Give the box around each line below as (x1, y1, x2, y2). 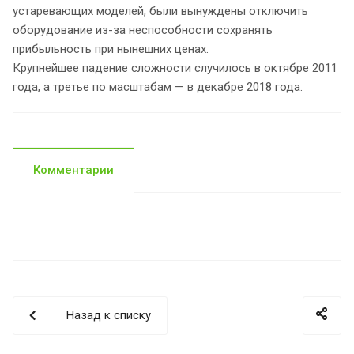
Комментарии (33, 162, 114, 177)
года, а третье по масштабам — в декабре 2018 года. (13, 79, 303, 94)
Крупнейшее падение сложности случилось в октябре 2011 (13, 60, 337, 75)
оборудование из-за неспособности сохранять (13, 22, 273, 37)
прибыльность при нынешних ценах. (13, 41, 209, 56)
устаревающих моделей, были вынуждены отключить (13, 3, 308, 18)
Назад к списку (66, 307, 151, 322)
